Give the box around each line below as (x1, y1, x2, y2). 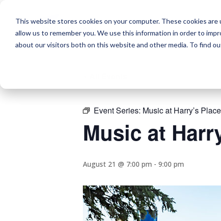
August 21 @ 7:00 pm (83, 159, 152, 169)
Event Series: (94, 104, 143, 116)
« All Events (83, 70, 127, 82)
